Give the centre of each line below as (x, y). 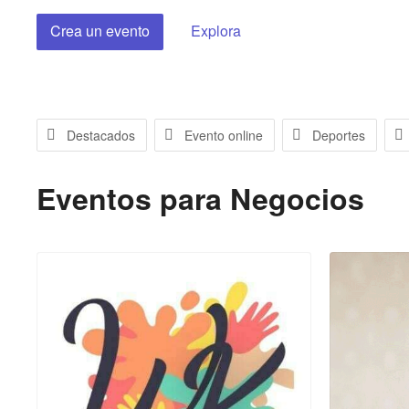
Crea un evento (100, 31)
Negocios (297, 198)
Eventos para (133, 198)
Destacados (101, 135)
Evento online (224, 135)
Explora (216, 31)
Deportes (339, 135)
